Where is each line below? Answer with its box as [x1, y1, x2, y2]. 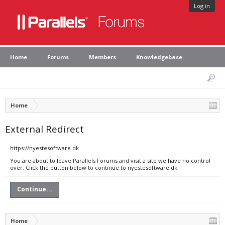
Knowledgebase [136, 53, 182, 61]
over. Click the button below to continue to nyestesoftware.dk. [10, 164, 179, 171]
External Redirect [5, 123, 84, 135]
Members [89, 53, 116, 61]
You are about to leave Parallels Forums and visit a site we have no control [10, 157, 210, 164]
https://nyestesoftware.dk [10, 144, 79, 152]
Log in [194, 2, 210, 10]
